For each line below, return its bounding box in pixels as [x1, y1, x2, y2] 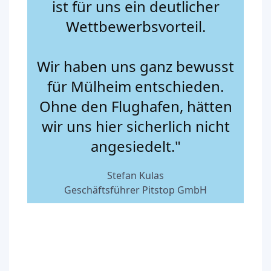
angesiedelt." [90, 135, 181, 156]
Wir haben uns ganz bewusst [37, 56, 234, 76]
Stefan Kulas [107, 168, 164, 182]
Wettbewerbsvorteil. [65, 16, 206, 36]
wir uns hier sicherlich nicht [41, 116, 230, 136]
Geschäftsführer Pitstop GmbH [64, 183, 207, 197]
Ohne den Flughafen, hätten [39, 96, 232, 116]
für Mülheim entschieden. [47, 76, 224, 96]
